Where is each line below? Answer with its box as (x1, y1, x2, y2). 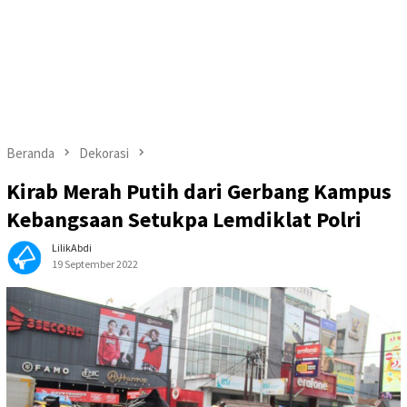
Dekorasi (79, 144, 129, 162)
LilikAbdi (52, 241, 92, 255)
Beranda (6, 144, 55, 162)
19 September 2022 (52, 257, 138, 272)
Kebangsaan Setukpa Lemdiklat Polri (6, 205, 362, 234)
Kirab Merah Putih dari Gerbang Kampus (6, 177, 392, 206)
